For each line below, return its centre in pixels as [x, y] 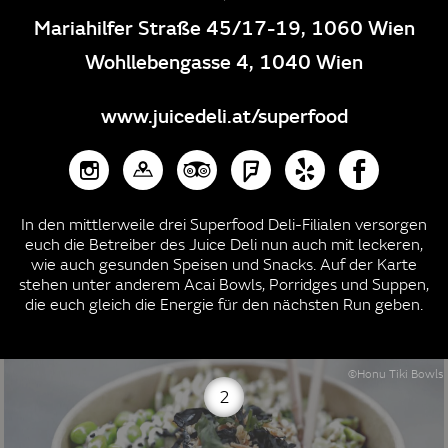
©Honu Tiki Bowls [395, 374]
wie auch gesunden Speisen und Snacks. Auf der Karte [224, 264]
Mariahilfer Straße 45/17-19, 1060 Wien [224, 27]
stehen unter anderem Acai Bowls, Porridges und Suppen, [224, 284]
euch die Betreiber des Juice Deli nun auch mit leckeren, [224, 244]
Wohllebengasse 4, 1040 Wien [224, 61]
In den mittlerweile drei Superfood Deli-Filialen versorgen [224, 224]
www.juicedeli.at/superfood [224, 115]
